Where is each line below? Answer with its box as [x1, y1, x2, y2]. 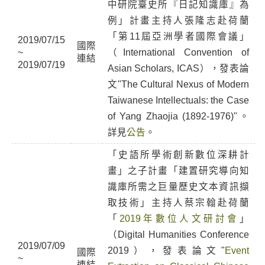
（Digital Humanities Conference [107, 230, 249, 240]
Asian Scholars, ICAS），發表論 [107, 63, 249, 73]
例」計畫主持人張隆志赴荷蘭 [107, 15, 249, 25]
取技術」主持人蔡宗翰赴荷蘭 [107, 198, 249, 208]
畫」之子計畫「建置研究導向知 [107, 166, 249, 176]
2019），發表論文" [107, 245, 225, 256]
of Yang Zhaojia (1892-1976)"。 [107, 111, 249, 121]
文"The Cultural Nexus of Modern [107, 79, 249, 89]
